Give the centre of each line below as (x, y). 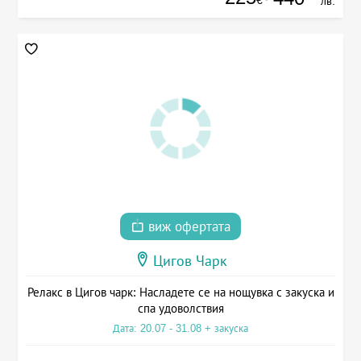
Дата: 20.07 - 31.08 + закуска (180, 329)
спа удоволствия (180, 309)
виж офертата (187, 227)
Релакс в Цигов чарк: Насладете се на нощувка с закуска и (180, 293)
